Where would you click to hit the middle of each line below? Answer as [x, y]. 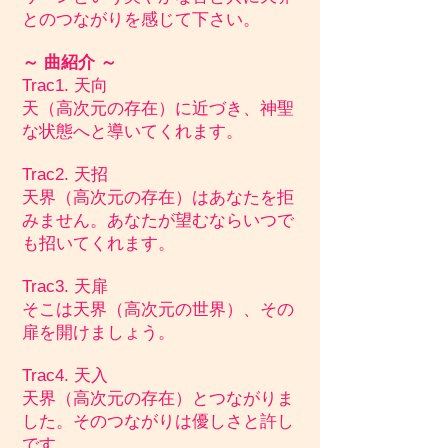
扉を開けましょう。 [98, 332]
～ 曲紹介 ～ [69, 62]
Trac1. [48, 85]
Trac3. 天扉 [65, 286]
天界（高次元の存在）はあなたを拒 [158, 197]
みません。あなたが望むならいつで [158, 220]
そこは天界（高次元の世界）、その [158, 309]
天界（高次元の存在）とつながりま [158, 398]
